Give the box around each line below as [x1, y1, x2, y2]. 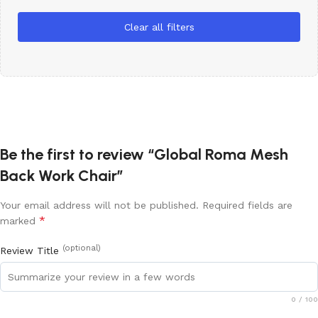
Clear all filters [124, 21, 194, 33]
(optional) [62, 243, 101, 253]
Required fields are [202, 199, 292, 212]
